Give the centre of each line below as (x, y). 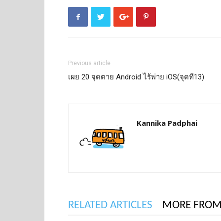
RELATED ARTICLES (110, 205)
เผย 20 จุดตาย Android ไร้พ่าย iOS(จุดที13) (136, 77)
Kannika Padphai (167, 123)
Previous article (89, 63)
